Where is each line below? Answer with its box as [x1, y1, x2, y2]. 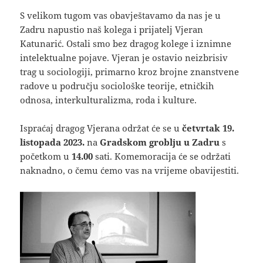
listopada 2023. [20, 136, 87, 149]
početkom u [20, 150, 70, 163]
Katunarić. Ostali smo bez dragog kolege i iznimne [20, 38, 232, 50]
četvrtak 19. [182, 122, 235, 134]
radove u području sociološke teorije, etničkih [20, 80, 215, 92]
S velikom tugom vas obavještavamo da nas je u [20, 9, 221, 22]
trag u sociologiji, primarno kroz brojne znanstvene [20, 66, 240, 78]
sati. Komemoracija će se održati [95, 150, 231, 163]
